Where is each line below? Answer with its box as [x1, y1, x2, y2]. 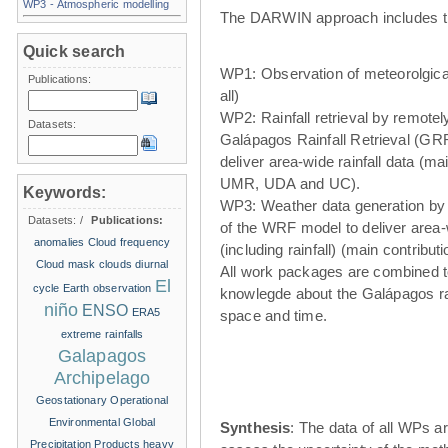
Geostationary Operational [35, 393, 169, 406]
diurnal [135, 257, 169, 270]
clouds [98, 257, 132, 270]
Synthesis [220, 418, 291, 436]
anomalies [33, 235, 85, 248]
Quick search [23, 42, 126, 60]
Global [123, 415, 156, 428]
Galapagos [57, 345, 147, 366]
